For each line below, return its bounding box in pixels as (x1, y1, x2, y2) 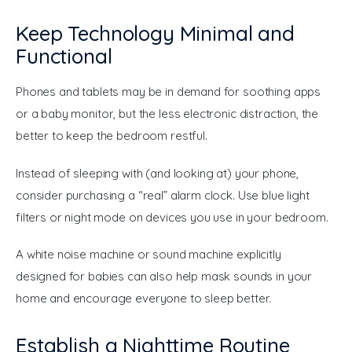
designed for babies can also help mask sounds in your (16, 269, 315, 284)
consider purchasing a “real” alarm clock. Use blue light (16, 187, 313, 203)
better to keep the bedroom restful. (16, 128, 207, 144)
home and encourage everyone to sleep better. (16, 291, 271, 306)
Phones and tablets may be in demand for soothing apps (16, 84, 324, 100)
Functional (16, 43, 112, 70)
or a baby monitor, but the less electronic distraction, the (16, 106, 322, 122)
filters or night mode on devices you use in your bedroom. (16, 209, 328, 225)
